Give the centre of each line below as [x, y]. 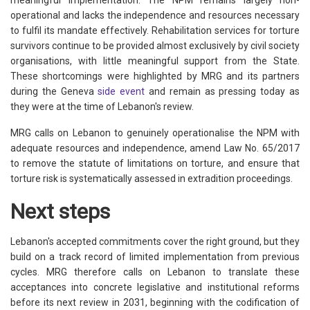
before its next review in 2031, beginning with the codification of [155, 302]
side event [121, 91]
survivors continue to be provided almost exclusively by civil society [155, 45]
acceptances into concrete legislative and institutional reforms [155, 287]
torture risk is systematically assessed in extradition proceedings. [152, 178]
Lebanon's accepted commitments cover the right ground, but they [155, 241]
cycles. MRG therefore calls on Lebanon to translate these [155, 272]
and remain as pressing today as [222, 91]
